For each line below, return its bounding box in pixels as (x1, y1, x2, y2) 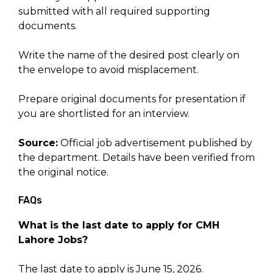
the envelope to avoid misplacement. (18, 64, 199, 76)
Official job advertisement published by (58, 137, 252, 149)
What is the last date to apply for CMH (18, 219, 219, 232)
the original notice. (18, 166, 108, 179)
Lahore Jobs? (18, 234, 88, 246)
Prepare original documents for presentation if (18, 93, 246, 105)
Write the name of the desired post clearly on (18, 49, 239, 62)
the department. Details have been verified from (18, 152, 255, 164)
